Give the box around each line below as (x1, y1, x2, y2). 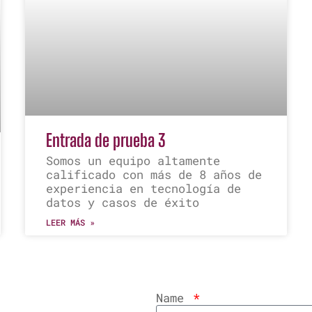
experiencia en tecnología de (45, 180, 241, 197)
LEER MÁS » (45, 217, 95, 228)
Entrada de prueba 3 (45, 130, 166, 151)
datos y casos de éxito (45, 194, 199, 211)
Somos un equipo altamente (45, 153, 220, 169)
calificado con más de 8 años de (45, 166, 262, 183)
